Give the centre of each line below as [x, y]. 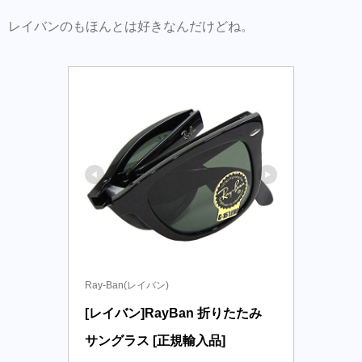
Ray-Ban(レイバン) [127, 286]
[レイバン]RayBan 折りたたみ [173, 314]
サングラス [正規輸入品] [155, 341]
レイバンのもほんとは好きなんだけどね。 [131, 27]
